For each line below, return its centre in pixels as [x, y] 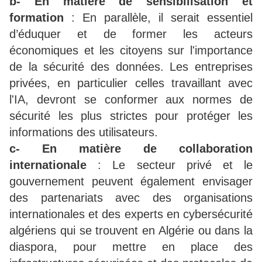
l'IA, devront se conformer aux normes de [131, 100]
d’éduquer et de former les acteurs [131, 34]
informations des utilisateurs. [84, 132]
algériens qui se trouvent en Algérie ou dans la [131, 231]
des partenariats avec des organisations [131, 198]
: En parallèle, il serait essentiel [158, 18]
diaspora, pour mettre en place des [131, 247]
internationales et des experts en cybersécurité [131, 214]
